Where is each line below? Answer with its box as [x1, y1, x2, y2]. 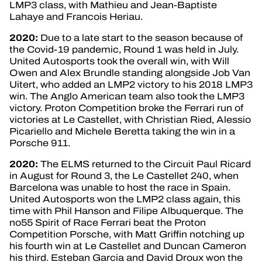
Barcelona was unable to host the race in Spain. [9, 180, 230, 194]
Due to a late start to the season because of [40, 30, 243, 44]
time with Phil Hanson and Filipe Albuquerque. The [9, 204, 243, 218]
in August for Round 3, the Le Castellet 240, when [9, 168, 239, 182]
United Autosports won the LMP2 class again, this [9, 192, 240, 206]
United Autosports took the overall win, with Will [9, 54, 229, 68]
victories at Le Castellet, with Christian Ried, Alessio [9, 112, 251, 126]
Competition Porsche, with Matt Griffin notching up [9, 227, 244, 241]
